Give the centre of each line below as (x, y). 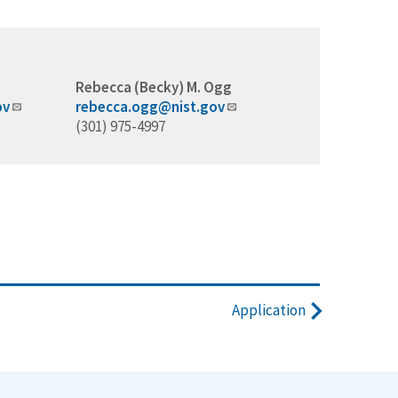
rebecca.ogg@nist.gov (150, 106)
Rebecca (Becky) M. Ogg (153, 87)
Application (269, 310)
